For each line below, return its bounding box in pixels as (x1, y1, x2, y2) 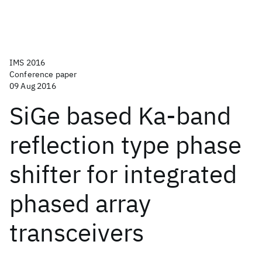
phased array (9, 187, 151, 219)
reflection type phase (9, 129, 242, 161)
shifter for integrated (9, 158, 237, 190)
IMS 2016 (9, 57, 46, 68)
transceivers (9, 216, 144, 249)
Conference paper (9, 69, 77, 80)
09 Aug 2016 (9, 81, 56, 91)
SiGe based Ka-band (9, 99, 231, 132)
